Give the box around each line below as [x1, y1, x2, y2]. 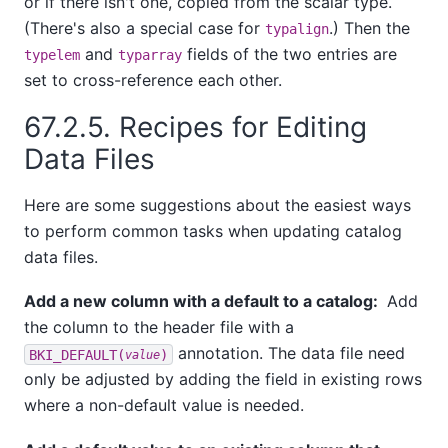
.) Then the [329, 17, 410, 38]
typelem [24, 46, 80, 63]
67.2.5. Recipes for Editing [24, 110, 367, 144]
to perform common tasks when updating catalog [24, 220, 402, 241]
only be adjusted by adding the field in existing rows [24, 369, 422, 390]
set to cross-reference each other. [24, 69, 282, 90]
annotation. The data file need [173, 343, 405, 364]
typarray [118, 46, 182, 63]
